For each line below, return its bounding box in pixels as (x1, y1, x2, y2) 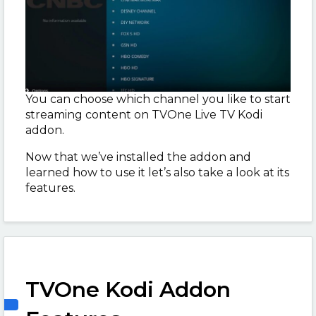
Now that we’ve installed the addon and (25, 150, 251, 164)
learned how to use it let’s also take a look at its (25, 165, 289, 179)
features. (25, 181, 75, 195)
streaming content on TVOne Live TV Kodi (25, 107, 262, 121)
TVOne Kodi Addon (25, 276, 231, 303)
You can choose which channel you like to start (25, 92, 291, 106)
